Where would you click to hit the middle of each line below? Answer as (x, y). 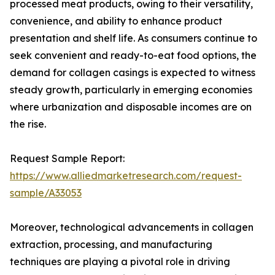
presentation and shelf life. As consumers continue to (134, 38)
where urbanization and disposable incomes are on (131, 107)
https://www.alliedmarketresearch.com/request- (126, 176)
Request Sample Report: (67, 159)
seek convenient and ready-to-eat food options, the (133, 56)
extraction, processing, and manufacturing (111, 245)
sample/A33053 (46, 193)
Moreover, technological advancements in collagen (132, 227)
